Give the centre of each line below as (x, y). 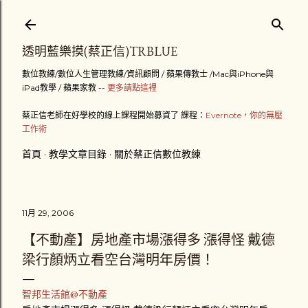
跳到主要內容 (154, 17)
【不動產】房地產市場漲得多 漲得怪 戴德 (148, 240)
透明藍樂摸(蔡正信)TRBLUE (100, 51)
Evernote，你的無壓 (244, 115)
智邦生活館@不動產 (65, 294)
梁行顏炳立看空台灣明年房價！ (118, 260)
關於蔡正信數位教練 (157, 154)
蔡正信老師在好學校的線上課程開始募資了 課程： (114, 115)
